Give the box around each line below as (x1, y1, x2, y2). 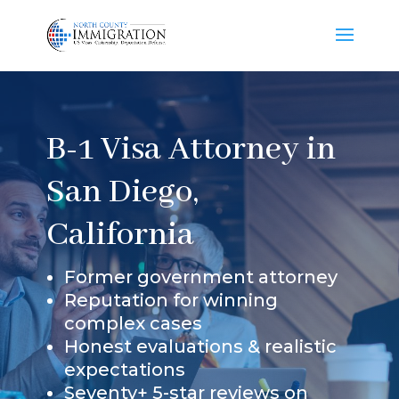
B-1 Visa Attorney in (45, 127, 336, 171)
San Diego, (45, 170, 199, 214)
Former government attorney (63, 265, 338, 288)
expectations (63, 358, 185, 380)
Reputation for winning (63, 289, 278, 311)
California (45, 213, 194, 256)
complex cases (63, 312, 202, 334)
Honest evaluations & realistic (63, 335, 337, 357)
